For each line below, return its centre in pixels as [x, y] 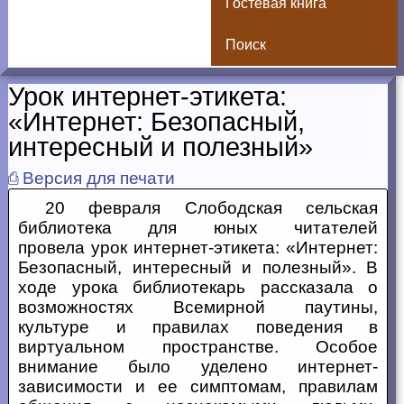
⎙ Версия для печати [92, 178]
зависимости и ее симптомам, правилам [198, 386]
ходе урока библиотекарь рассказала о [198, 287]
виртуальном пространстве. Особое [198, 347]
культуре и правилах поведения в [198, 327]
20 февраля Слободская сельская [212, 208]
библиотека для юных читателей [198, 228]
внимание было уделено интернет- [198, 367]
